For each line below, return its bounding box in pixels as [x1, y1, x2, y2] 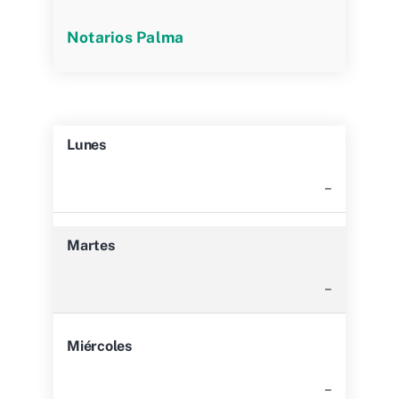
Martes [67, 236, 115, 254]
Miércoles [67, 337, 132, 354]
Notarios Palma [67, 28, 184, 46]
